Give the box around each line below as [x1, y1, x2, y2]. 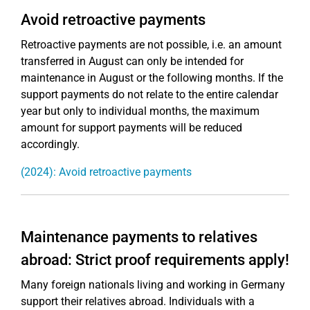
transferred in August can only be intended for [21, 55, 244, 68]
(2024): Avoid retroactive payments [21, 165, 192, 179]
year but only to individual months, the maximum [21, 104, 259, 118]
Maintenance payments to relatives [21, 228, 257, 246]
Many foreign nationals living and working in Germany [21, 278, 285, 291]
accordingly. [21, 138, 80, 151]
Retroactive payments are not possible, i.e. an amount [21, 38, 282, 51]
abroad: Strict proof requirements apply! [21, 251, 289, 268]
